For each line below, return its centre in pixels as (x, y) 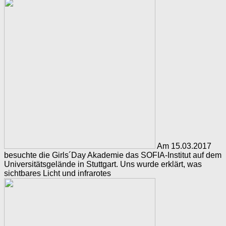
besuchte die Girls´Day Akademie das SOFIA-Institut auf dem (113, 155)
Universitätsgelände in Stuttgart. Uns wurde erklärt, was (103, 164)
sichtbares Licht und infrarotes (58, 174)
